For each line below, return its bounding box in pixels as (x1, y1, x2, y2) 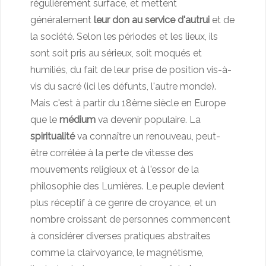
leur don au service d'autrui (94, 14, 210, 26)
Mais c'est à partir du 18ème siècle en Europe (30, 97, 226, 109)
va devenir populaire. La (96, 113, 201, 125)
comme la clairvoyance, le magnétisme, (30, 246, 204, 258)
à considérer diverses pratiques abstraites (30, 230, 211, 242)
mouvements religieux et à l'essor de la (30, 163, 199, 175)
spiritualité (30, 130, 75, 142)
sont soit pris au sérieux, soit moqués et (30, 47, 202, 59)
